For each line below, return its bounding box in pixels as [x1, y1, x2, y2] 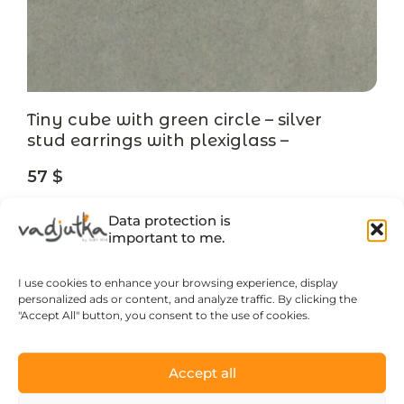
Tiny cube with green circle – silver [26, 109, 322, 130]
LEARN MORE [144, 219, 261, 240]
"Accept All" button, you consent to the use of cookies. [18, 308, 310, 323]
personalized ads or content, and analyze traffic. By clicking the [18, 292, 357, 307]
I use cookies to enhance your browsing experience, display [18, 276, 338, 290]
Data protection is [108, 212, 231, 229]
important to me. [108, 229, 225, 246]
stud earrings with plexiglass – [26, 130, 289, 151]
